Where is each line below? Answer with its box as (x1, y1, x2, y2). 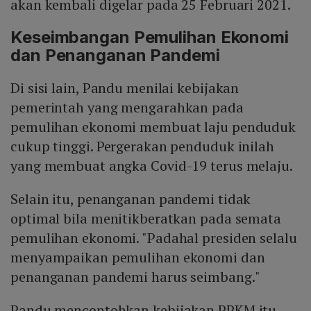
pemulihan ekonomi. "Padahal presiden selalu (10, 228, 297, 248)
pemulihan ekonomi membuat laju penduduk (10, 117, 296, 137)
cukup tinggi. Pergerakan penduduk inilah (10, 137, 274, 156)
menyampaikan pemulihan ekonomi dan (10, 248, 265, 267)
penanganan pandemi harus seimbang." (10, 267, 260, 287)
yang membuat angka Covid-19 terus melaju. (10, 156, 293, 176)
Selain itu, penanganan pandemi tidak (10, 190, 251, 209)
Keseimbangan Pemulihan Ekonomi (10, 27, 289, 48)
